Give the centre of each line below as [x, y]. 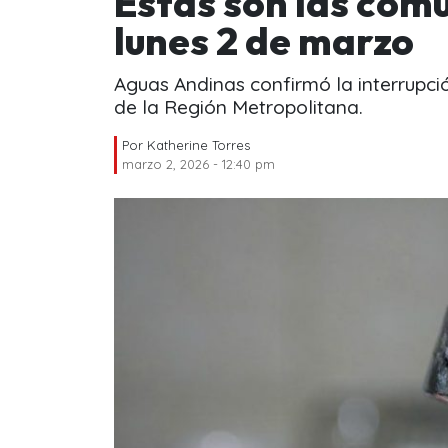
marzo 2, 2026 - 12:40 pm [198, 163]
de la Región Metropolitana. [238, 106]
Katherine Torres [198, 144]
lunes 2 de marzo [264, 40]
